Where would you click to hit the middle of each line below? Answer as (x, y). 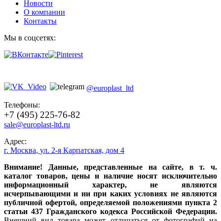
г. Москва (20, 150)
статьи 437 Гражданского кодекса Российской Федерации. (110, 211)
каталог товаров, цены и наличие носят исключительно (110, 176)
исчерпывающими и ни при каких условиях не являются (110, 193)
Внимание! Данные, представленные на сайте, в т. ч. (110, 167)
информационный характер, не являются (110, 184)
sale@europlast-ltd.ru (37, 124)
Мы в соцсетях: (30, 37)
